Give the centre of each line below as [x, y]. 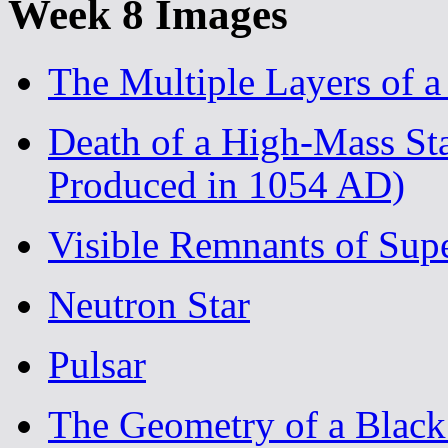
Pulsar [97, 365]
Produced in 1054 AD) [226, 185]
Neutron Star [149, 305]
